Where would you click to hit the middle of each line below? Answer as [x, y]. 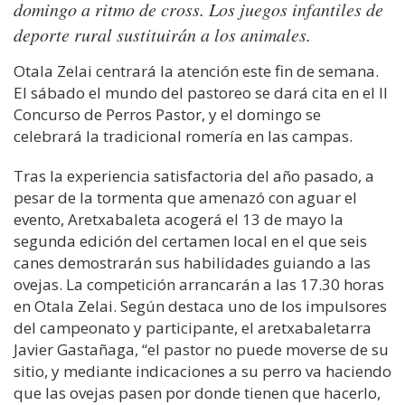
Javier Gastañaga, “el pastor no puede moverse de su [201, 349]
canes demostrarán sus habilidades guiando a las [192, 263]
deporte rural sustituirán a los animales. [162, 34]
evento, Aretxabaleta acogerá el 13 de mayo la [179, 219]
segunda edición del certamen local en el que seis [190, 241]
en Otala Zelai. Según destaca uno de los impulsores [200, 306]
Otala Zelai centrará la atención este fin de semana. [196, 71]
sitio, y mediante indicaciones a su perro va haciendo [202, 371]
